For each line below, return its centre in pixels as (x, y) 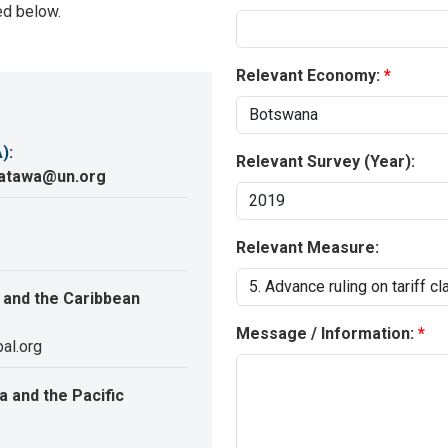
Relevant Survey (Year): (325, 162)
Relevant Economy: (308, 76)
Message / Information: (325, 334)
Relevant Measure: (307, 248)
